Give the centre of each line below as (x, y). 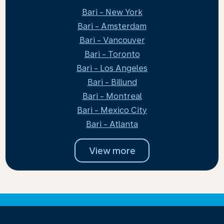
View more (112, 150)
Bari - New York (112, 12)
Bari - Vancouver (112, 40)
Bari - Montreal (112, 96)
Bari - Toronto (112, 54)
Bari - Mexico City (112, 110)
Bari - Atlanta (112, 124)
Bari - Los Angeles (112, 68)
